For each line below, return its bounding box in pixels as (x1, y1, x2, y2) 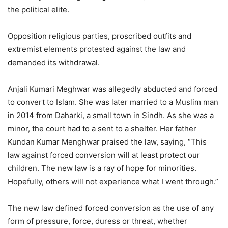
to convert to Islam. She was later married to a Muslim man (8, 97, 218, 107)
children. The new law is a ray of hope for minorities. (8, 163, 196, 174)
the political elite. (8, 5, 69, 15)
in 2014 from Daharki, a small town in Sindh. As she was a (8, 110, 214, 121)
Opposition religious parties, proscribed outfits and (8, 31, 191, 41)
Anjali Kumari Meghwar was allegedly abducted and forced (8, 84, 217, 94)
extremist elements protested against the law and (8, 44, 186, 54)
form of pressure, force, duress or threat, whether (8, 216, 187, 226)
